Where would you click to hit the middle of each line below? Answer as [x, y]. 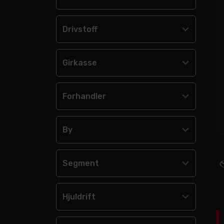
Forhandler [84, 96]
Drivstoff [80, 29]
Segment [81, 163]
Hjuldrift [79, 196]
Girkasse [80, 62]
